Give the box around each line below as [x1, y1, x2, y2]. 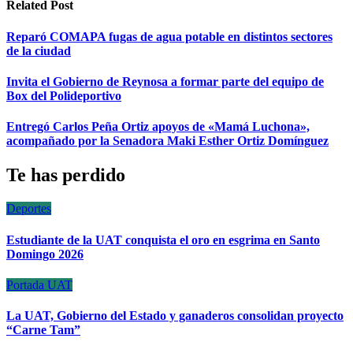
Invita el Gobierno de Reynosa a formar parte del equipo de [6, 74, 324, 88]
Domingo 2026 [6, 247, 84, 261]
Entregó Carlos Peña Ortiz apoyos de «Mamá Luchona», [6, 120, 310, 134]
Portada [6, 277, 47, 292]
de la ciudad [6, 43, 71, 58]
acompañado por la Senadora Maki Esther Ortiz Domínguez [6, 134, 329, 148]
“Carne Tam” [6, 323, 80, 337]
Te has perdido [6, 165, 125, 186]
